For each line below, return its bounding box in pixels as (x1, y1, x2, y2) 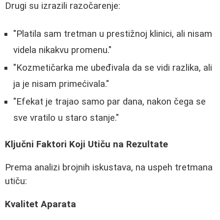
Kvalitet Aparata (5, 198, 76, 210)
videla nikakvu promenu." (13, 44, 111, 55)
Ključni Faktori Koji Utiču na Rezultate (5, 139, 168, 150)
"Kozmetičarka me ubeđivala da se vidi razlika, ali (13, 62, 212, 73)
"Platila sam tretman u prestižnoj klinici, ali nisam (13, 28, 212, 39)
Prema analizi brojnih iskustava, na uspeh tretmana (5, 162, 213, 173)
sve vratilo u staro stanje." (13, 112, 119, 123)
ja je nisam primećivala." (13, 78, 109, 89)
